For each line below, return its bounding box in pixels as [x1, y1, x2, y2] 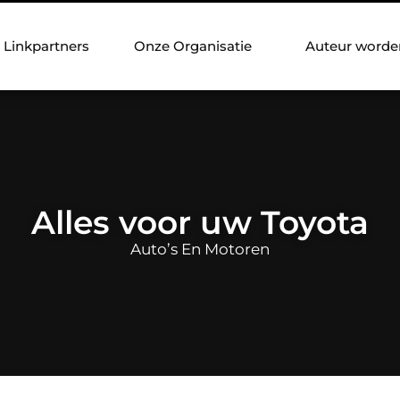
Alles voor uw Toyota [31, 202, 369, 242]
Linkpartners [4, 37, 89, 54]
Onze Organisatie [134, 37, 252, 54]
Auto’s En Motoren [130, 239, 270, 258]
